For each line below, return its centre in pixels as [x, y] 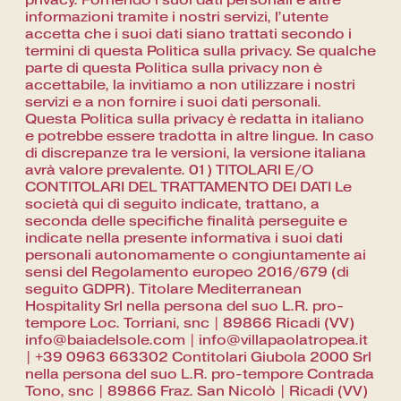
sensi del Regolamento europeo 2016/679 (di [187, 273]
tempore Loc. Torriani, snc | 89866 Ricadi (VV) [190, 324]
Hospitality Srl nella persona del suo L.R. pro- [184, 307]
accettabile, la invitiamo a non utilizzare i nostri [190, 85]
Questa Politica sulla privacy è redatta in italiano [195, 119]
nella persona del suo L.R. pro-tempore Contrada [200, 375]
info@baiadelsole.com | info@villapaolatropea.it [196, 341]
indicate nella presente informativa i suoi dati [184, 239]
